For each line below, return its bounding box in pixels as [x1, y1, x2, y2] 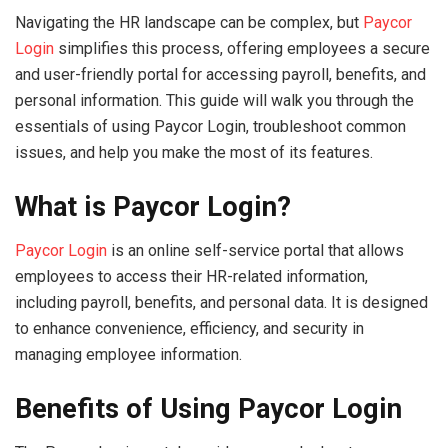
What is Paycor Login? [15, 190, 291, 223]
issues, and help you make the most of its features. [15, 143, 373, 162]
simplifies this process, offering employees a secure [54, 39, 430, 58]
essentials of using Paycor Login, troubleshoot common [15, 117, 406, 136]
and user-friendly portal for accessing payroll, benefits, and [15, 65, 426, 84]
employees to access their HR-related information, [15, 267, 368, 287]
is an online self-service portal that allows [111, 241, 404, 261]
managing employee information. [15, 345, 242, 365]
